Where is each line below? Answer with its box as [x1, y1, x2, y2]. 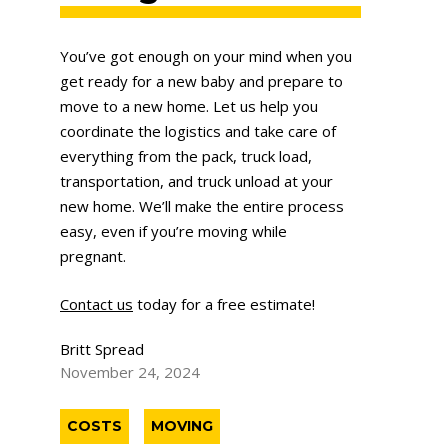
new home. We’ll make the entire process [60, 196, 344, 217]
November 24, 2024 [60, 362, 200, 383]
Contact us [60, 293, 133, 314]
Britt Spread [60, 339, 144, 360]
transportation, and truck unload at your [60, 171, 333, 192]
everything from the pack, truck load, [60, 146, 312, 167]
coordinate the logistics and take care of [60, 121, 336, 142]
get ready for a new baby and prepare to [60, 71, 343, 92]
